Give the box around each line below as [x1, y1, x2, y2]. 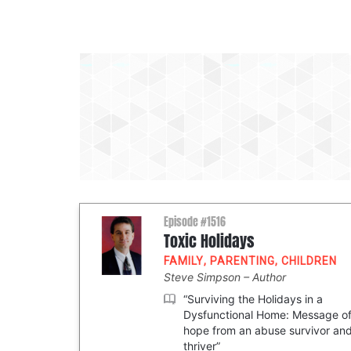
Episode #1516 [164, 214, 226, 230]
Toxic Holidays [164, 230, 255, 253]
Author [252, 270, 286, 284]
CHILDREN [281, 255, 337, 267]
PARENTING [210, 255, 275, 267]
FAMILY [164, 255, 204, 267]
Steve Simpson [164, 270, 244, 284]
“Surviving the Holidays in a [183, 292, 323, 306]
